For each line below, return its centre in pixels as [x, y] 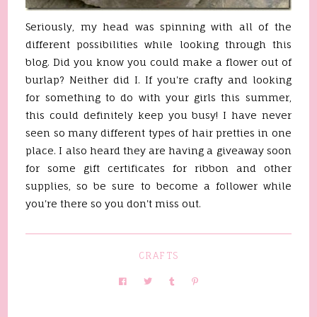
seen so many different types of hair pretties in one [158, 133]
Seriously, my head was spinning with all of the [158, 27]
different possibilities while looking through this [158, 44]
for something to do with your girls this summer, [158, 97]
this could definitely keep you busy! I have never [158, 115]
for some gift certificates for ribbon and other [158, 168]
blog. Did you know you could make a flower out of [158, 62]
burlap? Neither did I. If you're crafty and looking [158, 80]
